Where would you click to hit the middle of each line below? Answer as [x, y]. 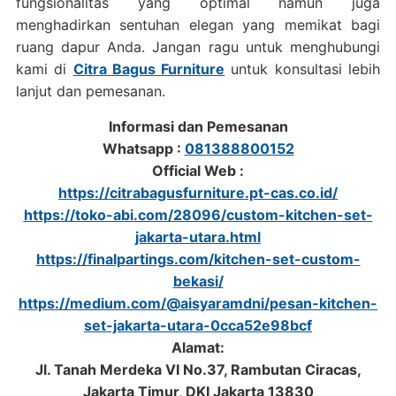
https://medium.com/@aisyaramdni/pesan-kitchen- [198, 303]
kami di [44, 69]
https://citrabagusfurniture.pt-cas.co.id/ [198, 193]
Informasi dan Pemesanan [198, 126]
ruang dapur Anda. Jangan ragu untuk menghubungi [198, 47]
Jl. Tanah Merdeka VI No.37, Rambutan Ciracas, [198, 369]
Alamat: [198, 347]
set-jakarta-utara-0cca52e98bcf [198, 325]
